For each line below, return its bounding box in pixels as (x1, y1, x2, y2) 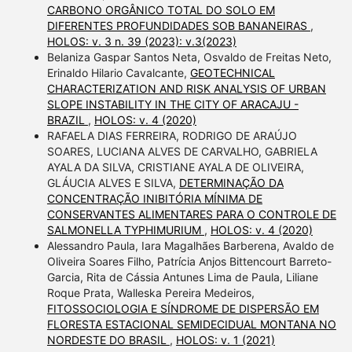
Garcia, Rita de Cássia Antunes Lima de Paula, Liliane (46, 269, 318, 284)
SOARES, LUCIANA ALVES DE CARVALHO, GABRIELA (46, 144, 317, 158)
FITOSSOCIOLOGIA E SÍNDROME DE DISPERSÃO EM (46, 301, 319, 315)
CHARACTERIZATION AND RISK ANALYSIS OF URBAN (46, 81, 326, 95)
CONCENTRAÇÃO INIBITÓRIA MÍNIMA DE (46, 191, 262, 205)
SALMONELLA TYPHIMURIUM (46, 222, 204, 236)
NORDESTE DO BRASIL (46, 332, 170, 346)
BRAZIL (46, 112, 88, 126)
